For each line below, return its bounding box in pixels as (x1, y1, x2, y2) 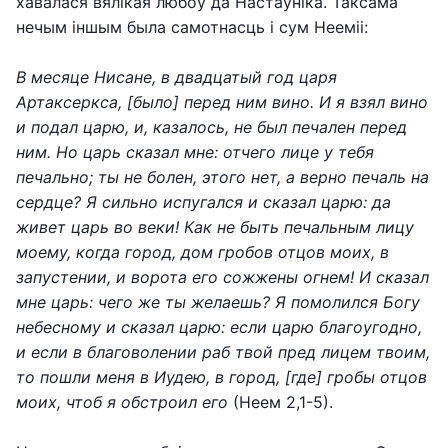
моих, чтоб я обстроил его (16, 392, 228, 412)
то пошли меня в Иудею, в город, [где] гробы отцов (16, 367, 427, 387)
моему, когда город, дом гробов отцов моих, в (16, 242, 389, 262)
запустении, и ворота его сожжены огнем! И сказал (16, 267, 429, 287)
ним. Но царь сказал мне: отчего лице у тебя (16, 142, 374, 162)
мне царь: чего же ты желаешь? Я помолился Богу (16, 292, 420, 312)
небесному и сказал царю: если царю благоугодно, (16, 317, 422, 337)
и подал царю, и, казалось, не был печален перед (16, 117, 407, 137)
